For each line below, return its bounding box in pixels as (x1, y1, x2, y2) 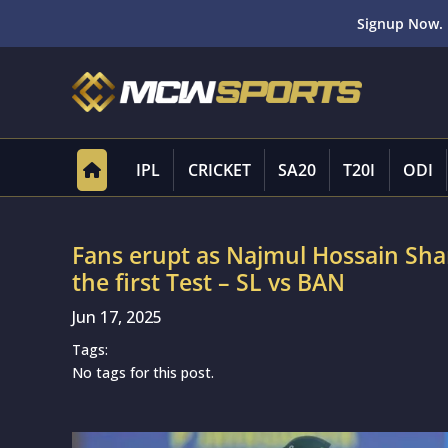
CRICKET (187, 159, 251, 181)
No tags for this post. (72, 363, 214, 382)
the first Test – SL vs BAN (72, 266, 345, 298)
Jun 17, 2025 (72, 306, 162, 328)
